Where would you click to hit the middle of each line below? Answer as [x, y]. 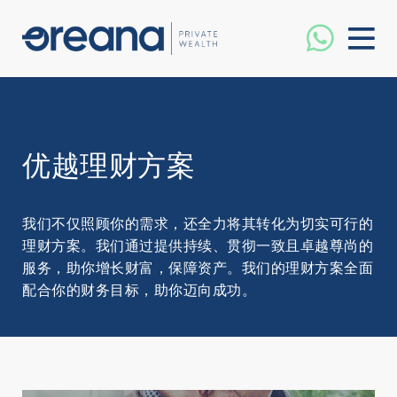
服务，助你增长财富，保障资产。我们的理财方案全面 [198, 268]
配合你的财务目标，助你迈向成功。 [139, 290]
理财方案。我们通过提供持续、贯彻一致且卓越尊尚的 [198, 246]
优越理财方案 [109, 166]
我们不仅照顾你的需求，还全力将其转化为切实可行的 [198, 224]
